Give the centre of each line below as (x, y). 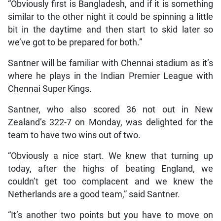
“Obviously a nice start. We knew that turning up (110, 156)
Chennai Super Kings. (50, 89)
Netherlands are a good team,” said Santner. (94, 194)
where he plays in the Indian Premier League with (110, 76)
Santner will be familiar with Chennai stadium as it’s (110, 63)
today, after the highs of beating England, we (110, 168)
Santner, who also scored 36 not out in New (110, 109)
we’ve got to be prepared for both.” (75, 42)
